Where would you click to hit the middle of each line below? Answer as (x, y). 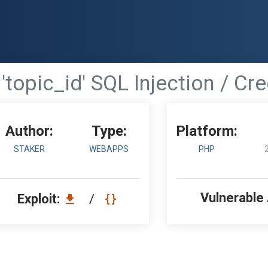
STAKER (29, 149)
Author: (29, 131)
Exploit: (40, 199)
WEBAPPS (109, 149)
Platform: (207, 131)
